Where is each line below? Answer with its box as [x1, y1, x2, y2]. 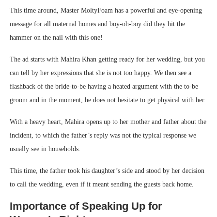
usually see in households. [10, 145, 80, 153]
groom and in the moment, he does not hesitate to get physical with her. [10, 96, 206, 104]
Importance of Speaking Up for [10, 200, 162, 212]
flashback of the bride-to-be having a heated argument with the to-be [10, 83, 198, 90]
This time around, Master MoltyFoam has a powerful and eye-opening [10, 7, 202, 14]
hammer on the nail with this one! [10, 34, 103, 41]
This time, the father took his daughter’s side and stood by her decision [10, 167, 204, 174]
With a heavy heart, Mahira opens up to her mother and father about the [10, 118, 206, 125]
